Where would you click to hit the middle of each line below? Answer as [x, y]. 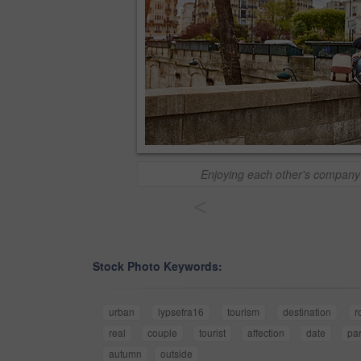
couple [162, 333]
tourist [212, 333]
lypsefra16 [181, 312]
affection [266, 333]
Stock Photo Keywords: [158, 266]
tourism [243, 312]
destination [307, 312]
